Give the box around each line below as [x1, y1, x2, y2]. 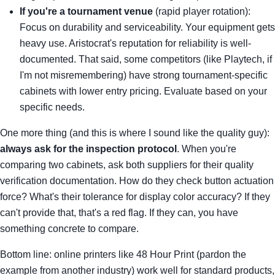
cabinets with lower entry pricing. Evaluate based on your [20, 86, 267, 96]
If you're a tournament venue [20, 6, 153, 17]
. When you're [177, 144, 236, 154]
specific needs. [20, 102, 85, 112]
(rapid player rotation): [153, 6, 250, 17]
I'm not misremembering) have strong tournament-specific [20, 70, 268, 80]
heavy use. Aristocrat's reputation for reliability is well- [20, 38, 251, 48]
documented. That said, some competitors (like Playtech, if [20, 54, 272, 64]
